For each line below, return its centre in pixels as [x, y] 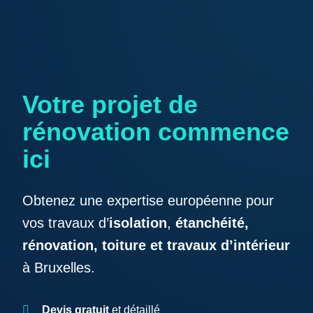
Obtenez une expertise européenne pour [148, 201]
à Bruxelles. [59, 268]
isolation [138, 223]
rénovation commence [156, 132]
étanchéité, [212, 223]
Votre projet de [110, 104]
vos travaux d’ [66, 223]
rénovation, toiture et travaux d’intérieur [156, 245]
